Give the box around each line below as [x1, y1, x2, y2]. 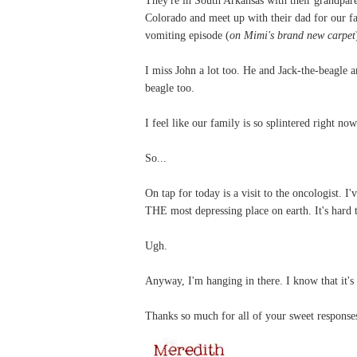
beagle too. [145, 80, 198, 94]
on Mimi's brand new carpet [229, 28, 355, 41]
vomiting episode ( [145, 28, 229, 41]
